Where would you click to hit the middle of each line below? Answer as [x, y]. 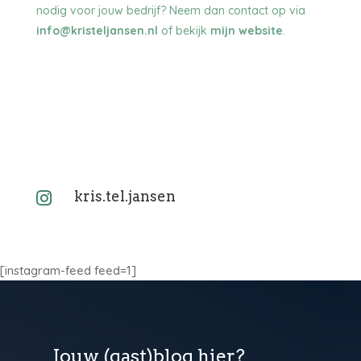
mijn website [246, 30]
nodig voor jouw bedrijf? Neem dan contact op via [170, 10]
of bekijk [184, 30]
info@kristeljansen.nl [97, 30]
